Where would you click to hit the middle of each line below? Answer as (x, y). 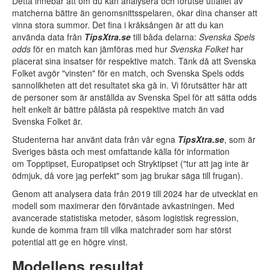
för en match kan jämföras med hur (100, 49)
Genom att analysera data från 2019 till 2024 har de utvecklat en (135, 193)
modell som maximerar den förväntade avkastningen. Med (123, 206)
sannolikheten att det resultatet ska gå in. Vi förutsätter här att (130, 85)
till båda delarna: (165, 37)
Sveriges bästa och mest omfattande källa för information (121, 151)
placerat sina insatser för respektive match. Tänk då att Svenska (134, 61)
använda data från (48, 37)
